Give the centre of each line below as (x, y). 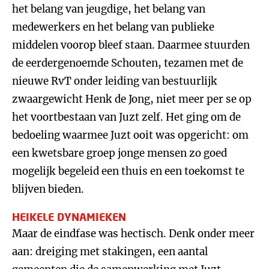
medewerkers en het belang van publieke (113, 27)
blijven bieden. (48, 189)
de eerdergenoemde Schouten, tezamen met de (128, 63)
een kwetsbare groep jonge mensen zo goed (119, 153)
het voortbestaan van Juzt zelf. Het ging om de (126, 117)
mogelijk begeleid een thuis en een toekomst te (128, 171)
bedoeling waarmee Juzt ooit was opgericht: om (130, 135)
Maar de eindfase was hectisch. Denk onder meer (133, 234)
